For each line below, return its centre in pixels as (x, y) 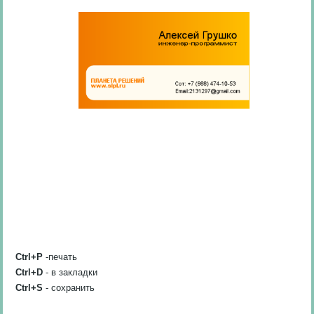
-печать (60, 257)
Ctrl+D (29, 273)
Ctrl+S (29, 288)
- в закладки (70, 273)
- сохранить (69, 288)
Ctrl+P (29, 257)
